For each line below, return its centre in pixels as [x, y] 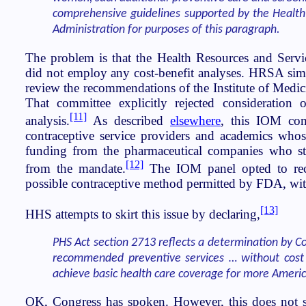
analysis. [47, 120]
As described [128, 120]
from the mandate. [75, 169]
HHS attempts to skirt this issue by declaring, [143, 214]
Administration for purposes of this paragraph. [166, 30]
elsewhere [195, 120]
